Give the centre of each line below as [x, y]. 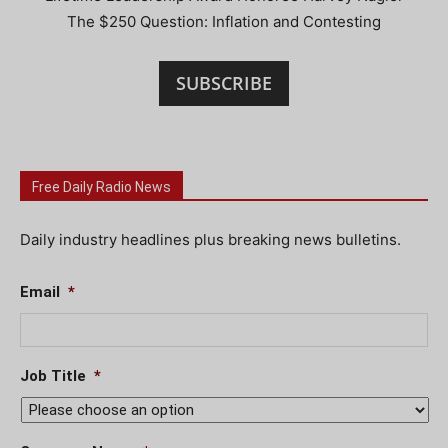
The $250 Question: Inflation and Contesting [224, 21]
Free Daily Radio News [101, 186]
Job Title [53, 375]
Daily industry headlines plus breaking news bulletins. [210, 239]
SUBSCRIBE [224, 82]
